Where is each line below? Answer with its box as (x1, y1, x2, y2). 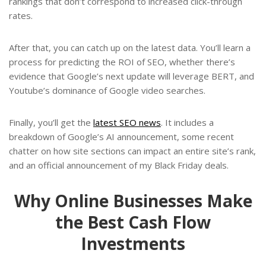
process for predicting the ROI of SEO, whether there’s (9, 56, 235, 68)
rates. (9, 9, 33, 22)
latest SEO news (93, 116, 161, 129)
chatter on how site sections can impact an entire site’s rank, (9, 145, 256, 157)
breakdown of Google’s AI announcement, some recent (9, 131, 234, 143)
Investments (81, 232, 185, 255)
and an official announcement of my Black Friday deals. (9, 159, 229, 172)
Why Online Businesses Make (14, 189, 252, 213)
